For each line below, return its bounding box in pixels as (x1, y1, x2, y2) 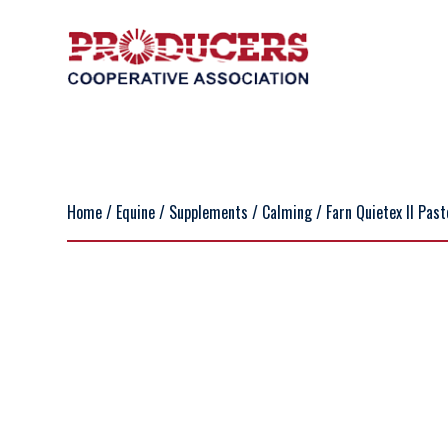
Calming (262, 200, 313, 224)
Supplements (169, 200, 249, 224)
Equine (116, 200, 156, 224)
